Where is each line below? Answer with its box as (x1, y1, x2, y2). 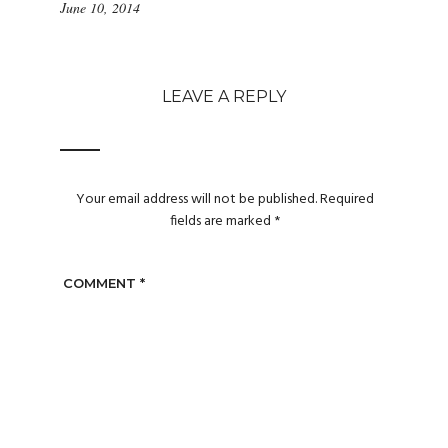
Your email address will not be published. (76, 188, 318, 212)
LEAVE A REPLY (162, 86, 286, 106)
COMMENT (62, 274, 140, 291)
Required (320, 188, 375, 212)
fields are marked (170, 210, 275, 234)
